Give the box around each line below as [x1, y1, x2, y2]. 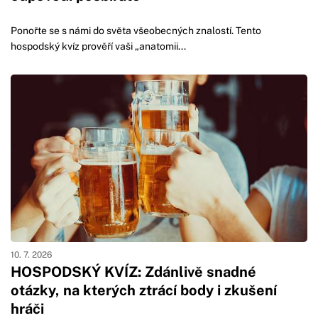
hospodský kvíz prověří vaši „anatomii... [11, 40, 186, 53]
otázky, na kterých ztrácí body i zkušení [11, 281, 277, 299]
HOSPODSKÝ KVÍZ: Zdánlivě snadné [11, 263, 256, 280]
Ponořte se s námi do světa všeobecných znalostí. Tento [11, 25, 261, 37]
